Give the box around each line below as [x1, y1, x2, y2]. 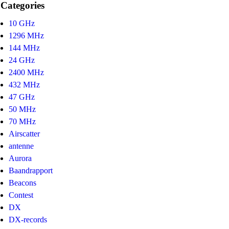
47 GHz [9, 93, 35, 102]
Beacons [9, 178, 36, 188]
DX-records [9, 215, 47, 224]
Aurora [9, 154, 32, 163]
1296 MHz [9, 31, 44, 40]
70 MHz [9, 117, 36, 126]
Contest [9, 191, 33, 200]
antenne [9, 142, 34, 151]
